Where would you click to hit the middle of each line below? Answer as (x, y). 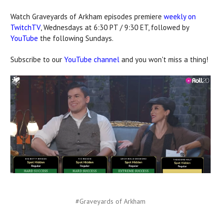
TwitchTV (25, 27)
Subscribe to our (37, 59)
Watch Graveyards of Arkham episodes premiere (87, 16)
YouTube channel (92, 59)
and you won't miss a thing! (164, 59)
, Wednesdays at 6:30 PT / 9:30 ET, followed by (115, 27)
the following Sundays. (76, 38)
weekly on (180, 16)
